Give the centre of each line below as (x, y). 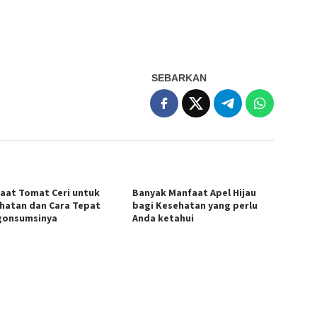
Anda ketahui (163, 218)
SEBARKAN (179, 77)
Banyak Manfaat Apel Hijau (195, 192)
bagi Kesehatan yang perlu (195, 205)
